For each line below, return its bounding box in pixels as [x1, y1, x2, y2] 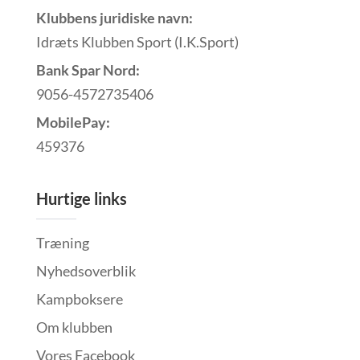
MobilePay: [35, 113, 110, 132]
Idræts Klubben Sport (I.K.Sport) [35, 33, 239, 51]
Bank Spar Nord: [35, 61, 140, 80]
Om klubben [35, 318, 112, 337]
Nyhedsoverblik [35, 262, 136, 280]
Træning [35, 234, 89, 252]
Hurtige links [35, 189, 127, 209]
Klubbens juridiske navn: [35, 9, 193, 27]
